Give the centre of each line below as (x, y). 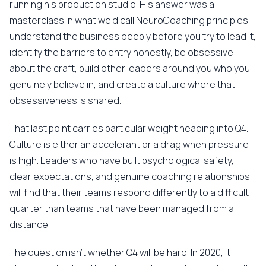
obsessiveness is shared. (65, 100)
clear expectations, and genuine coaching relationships (130, 176)
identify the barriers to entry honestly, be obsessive (121, 52)
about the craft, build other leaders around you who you (130, 68)
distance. (30, 224)
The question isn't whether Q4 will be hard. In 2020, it (120, 252)
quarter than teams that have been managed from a (122, 208)
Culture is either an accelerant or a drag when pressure (129, 144)
